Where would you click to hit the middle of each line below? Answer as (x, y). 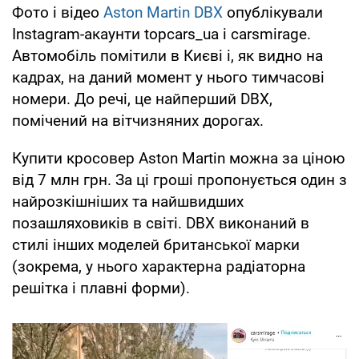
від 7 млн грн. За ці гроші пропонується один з (179, 179)
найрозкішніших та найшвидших (128, 201)
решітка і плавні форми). (101, 288)
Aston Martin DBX (163, 12)
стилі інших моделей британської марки (156, 244)
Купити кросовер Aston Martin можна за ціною (179, 158)
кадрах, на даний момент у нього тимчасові (168, 77)
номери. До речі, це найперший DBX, (142, 99)
